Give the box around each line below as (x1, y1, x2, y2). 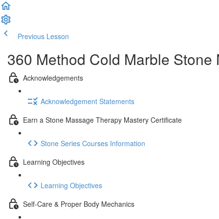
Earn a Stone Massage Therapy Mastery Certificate (23, 114, 182, 125)
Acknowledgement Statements (41, 96, 134, 106)
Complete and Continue (71, 31, 144, 41)
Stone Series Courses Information (41, 138, 145, 148)
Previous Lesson (18, 31, 69, 41)
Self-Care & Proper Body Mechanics (23, 198, 134, 209)
